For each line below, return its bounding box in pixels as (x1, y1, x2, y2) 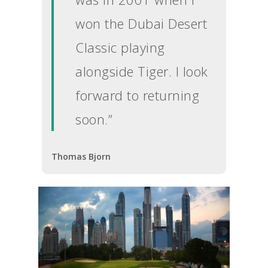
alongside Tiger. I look (75, 62, 208, 80)
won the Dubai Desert (75, 14, 208, 32)
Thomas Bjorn (51, 150, 111, 162)
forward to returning (75, 86, 200, 104)
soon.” (75, 109, 113, 128)
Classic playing (75, 38, 165, 56)
